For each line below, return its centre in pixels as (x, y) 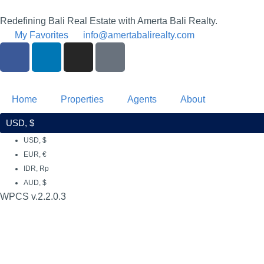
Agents (142, 99)
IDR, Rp (36, 169)
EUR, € (35, 154)
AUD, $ (35, 183)
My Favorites (42, 35)
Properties (82, 99)
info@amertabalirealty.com (139, 35)
